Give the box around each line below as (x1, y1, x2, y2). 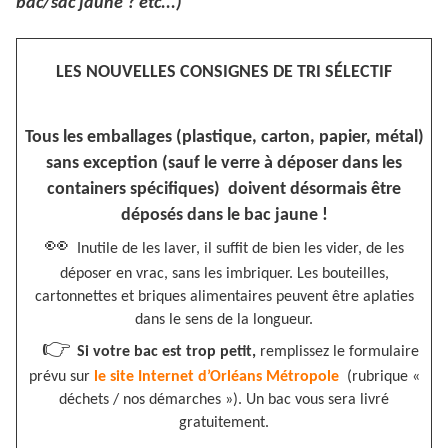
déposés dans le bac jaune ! (120, 206, 328, 226)
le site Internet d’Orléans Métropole (93, 369, 339, 386)
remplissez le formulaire (259, 344, 419, 361)
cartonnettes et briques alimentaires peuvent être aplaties (34, 289, 414, 306)
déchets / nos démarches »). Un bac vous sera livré (59, 392, 389, 409)
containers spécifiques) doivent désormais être (47, 180, 401, 200)
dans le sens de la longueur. (135, 312, 313, 329)
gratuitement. (179, 415, 269, 432)
